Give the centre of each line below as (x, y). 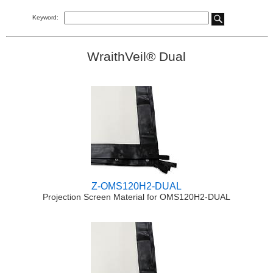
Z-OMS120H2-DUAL (136, 186)
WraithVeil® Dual (136, 57)
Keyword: (45, 17)
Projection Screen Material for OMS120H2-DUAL (136, 197)
